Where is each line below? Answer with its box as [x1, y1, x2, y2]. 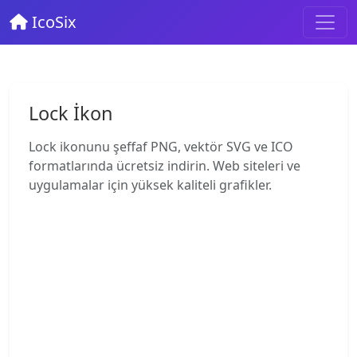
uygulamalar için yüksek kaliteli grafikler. [29, 176, 272, 194]
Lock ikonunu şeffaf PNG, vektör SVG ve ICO [29, 138, 293, 155]
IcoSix [28, 11, 76, 33]
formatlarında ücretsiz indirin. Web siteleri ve [29, 157, 300, 175]
